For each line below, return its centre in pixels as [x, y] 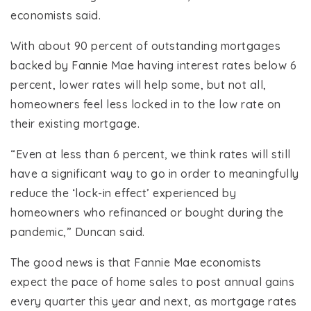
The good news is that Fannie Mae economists [136, 263]
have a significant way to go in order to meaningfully [155, 174]
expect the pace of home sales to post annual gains [152, 282]
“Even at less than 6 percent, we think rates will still [151, 154]
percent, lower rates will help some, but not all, [138, 85]
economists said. [56, 16]
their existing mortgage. [75, 124]
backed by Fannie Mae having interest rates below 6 [153, 66]
